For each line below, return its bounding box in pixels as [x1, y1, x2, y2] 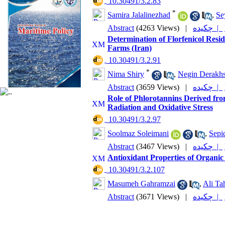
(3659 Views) [136, 83, 179, 91]
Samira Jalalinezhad [107, 11, 170, 20]
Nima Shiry [107, 70, 144, 79]
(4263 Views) [136, 24, 179, 32]
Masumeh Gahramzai [107, 179, 175, 188]
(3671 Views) [136, 192, 179, 201]
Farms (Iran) [107, 44, 152, 52]
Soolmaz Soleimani [107, 129, 169, 138]
